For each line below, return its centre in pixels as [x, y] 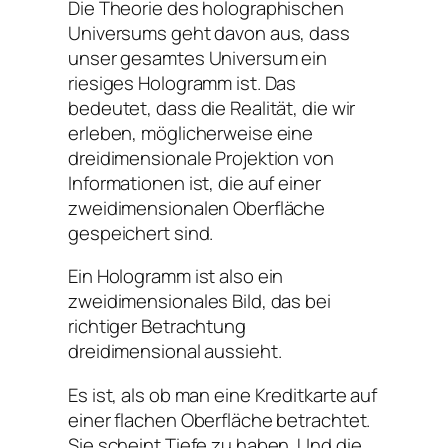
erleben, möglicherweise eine [191, 132]
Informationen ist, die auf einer [194, 182]
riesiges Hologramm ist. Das [182, 82]
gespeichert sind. [141, 232]
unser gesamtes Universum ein [198, 57]
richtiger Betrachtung [157, 326]
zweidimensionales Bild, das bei [199, 301]
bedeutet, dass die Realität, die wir [212, 107]
